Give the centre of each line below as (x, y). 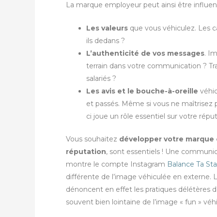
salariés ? (101, 79)
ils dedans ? (106, 41)
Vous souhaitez (93, 139)
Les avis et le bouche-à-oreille (142, 91)
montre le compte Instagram (116, 164)
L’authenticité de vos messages (145, 54)
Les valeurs (107, 28)
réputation (86, 152)
